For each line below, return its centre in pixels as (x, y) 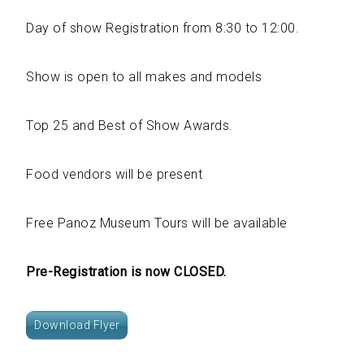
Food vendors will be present (114, 174)
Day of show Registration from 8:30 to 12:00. (162, 28)
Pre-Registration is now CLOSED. (126, 272)
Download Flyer (77, 325)
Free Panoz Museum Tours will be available (157, 223)
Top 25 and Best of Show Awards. (130, 126)
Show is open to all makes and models (144, 77)
